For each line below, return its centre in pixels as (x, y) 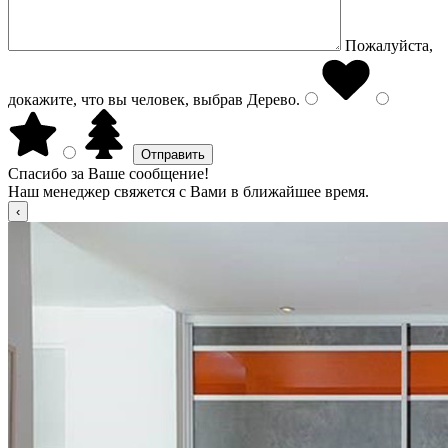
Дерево (269, 99)
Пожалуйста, (389, 45)
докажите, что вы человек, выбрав (125, 99)
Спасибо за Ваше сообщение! (108, 173)
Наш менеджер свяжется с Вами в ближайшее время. (188, 191)
